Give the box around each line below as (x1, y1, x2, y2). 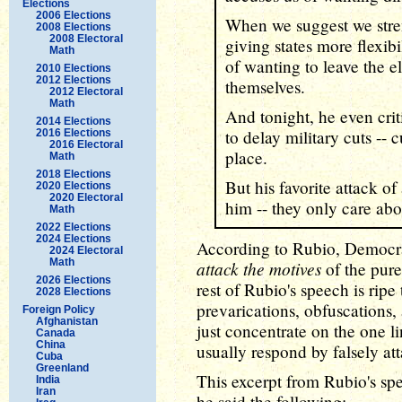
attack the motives (197, 257, 321, 280)
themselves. (225, 75, 305, 98)
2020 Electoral (49, 190, 123, 204)
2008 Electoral (49, 31, 123, 45)
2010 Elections (36, 61, 111, 74)
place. (225, 146, 267, 169)
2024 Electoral (49, 243, 123, 257)
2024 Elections (36, 232, 111, 245)
